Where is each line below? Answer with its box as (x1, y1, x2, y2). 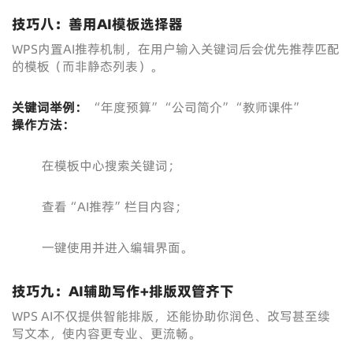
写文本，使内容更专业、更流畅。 (12, 325, 201, 342)
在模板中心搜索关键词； (41, 157, 180, 174)
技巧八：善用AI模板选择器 (12, 14, 183, 34)
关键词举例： (12, 98, 87, 116)
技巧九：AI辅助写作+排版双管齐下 (12, 281, 234, 301)
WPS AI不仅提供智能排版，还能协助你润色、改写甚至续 (12, 307, 330, 325)
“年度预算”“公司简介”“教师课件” (87, 98, 303, 116)
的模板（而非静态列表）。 (12, 58, 163, 75)
